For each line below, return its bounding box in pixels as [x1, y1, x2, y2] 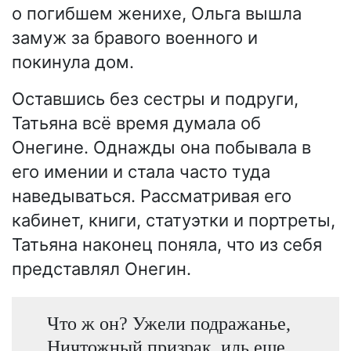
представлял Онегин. [12, 259, 191, 279]
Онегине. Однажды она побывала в [12, 137, 311, 157]
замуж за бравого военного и [12, 27, 258, 48]
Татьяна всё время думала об [12, 113, 261, 133]
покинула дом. [12, 52, 134, 72]
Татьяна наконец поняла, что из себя [12, 234, 322, 255]
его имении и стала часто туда [12, 161, 270, 182]
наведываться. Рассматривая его [12, 186, 291, 206]
